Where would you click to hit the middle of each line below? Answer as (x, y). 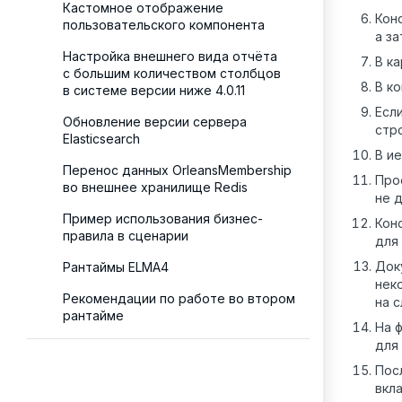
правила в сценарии (126, 236)
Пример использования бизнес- (163, 218)
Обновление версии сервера (155, 122)
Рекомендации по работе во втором (179, 298)
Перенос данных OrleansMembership (177, 170)
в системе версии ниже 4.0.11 (154, 90)
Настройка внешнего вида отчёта (170, 56)
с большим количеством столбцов (172, 73)
